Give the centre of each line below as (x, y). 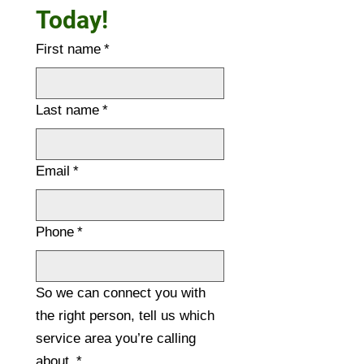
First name (68, 49)
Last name (67, 110)
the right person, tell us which (125, 316)
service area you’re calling (116, 338)
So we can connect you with (121, 293)
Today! (72, 20)
